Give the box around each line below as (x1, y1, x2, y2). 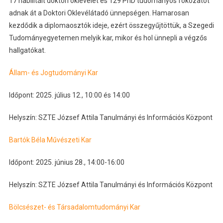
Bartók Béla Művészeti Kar (8, 136, 92, 144)
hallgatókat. (8, 46, 46, 55)
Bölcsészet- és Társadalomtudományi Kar (8, 203, 140, 212)
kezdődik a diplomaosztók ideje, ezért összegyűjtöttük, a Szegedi (8, 21, 214, 30)
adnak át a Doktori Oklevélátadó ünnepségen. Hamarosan (8, 9, 189, 17)
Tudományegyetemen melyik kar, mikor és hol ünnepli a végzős (8, 34, 207, 42)
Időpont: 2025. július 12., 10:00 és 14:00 (8, 91, 130, 100)
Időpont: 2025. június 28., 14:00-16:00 (8, 158, 124, 167)
